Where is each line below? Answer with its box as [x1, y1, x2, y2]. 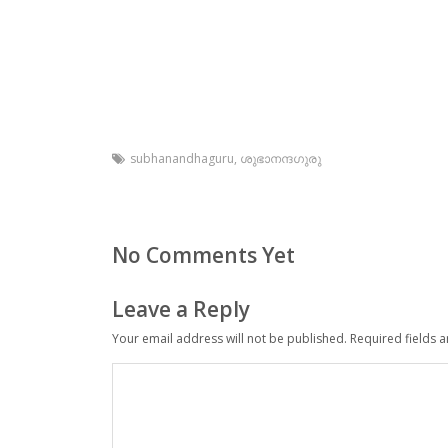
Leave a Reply [112, 295, 250, 324]
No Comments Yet [112, 240, 295, 269]
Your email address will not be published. [112, 329, 347, 347]
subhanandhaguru [130, 149, 234, 167]
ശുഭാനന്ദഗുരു [240, 149, 321, 167]
